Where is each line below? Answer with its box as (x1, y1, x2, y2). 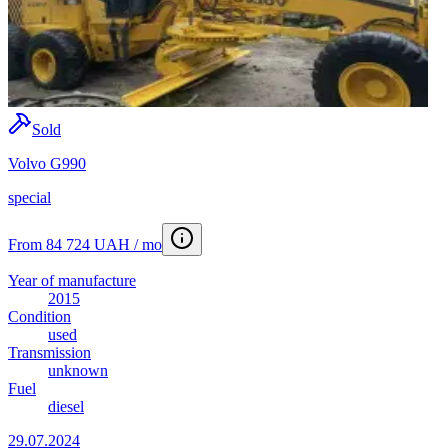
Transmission (8, 344, 91, 362)
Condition (8, 308, 71, 326)
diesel (48, 398, 84, 416)
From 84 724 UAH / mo (8, 236, 162, 254)
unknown (48, 362, 108, 380)
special (8, 189, 51, 207)
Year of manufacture (8, 272, 136, 290)
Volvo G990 (8, 155, 86, 173)
